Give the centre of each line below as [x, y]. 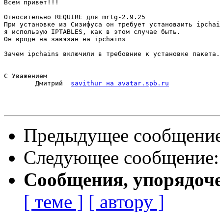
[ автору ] [126, 202]
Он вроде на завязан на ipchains [65, 39]
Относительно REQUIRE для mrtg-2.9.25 [75, 17]
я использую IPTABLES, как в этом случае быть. [92, 32]
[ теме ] [54, 202]
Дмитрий [53, 83]
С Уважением [26, 76]
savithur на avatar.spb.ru [120, 83]
